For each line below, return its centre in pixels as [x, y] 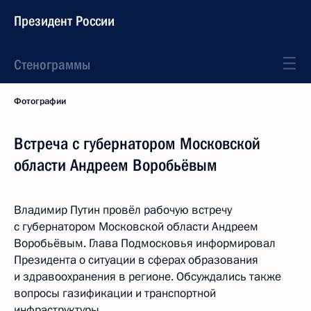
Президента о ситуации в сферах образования [136, 260]
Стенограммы [52, 65]
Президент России [64, 21]
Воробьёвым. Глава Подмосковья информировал [145, 243]
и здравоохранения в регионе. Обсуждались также [148, 277]
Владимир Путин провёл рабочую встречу [123, 210]
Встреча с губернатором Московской [137, 144]
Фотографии [40, 101]
